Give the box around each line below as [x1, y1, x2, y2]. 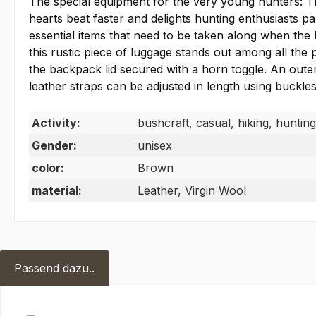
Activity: [32, 116, 80, 130]
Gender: [32, 138, 77, 153]
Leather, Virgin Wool [138, 183, 246, 198]
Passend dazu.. [14, 261, 95, 276]
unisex [138, 138, 172, 153]
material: [32, 183, 82, 198]
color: [32, 161, 64, 176]
